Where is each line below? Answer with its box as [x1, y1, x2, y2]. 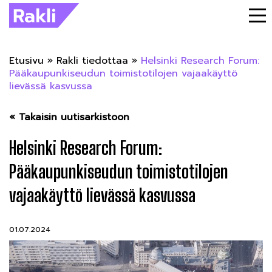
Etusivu [9, 53, 44, 68]
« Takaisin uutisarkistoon [9, 110, 129, 124]
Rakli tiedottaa [56, 53, 128, 68]
